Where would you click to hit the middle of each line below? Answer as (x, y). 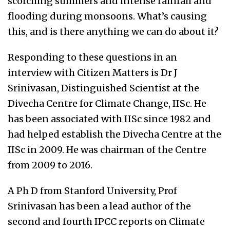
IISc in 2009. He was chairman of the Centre (107, 150)
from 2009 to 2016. (51, 165)
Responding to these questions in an (92, 57)
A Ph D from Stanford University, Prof (92, 191)
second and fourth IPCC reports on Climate (106, 222)
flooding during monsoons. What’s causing (107, 16)
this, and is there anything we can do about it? (113, 32)
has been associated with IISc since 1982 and (109, 119)
